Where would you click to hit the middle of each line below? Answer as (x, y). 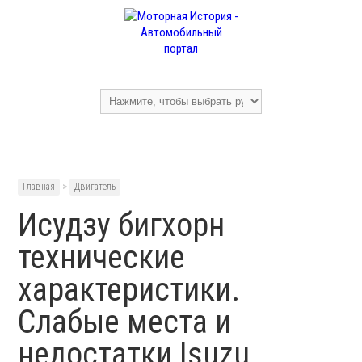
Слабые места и (125, 322)
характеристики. (129, 290)
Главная (39, 187)
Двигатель (95, 187)
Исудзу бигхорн (122, 225)
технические (102, 257)
